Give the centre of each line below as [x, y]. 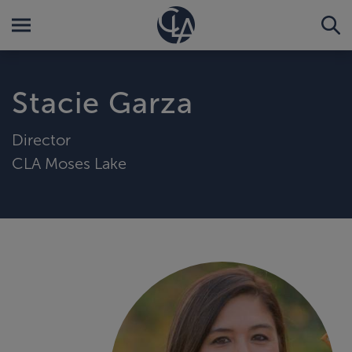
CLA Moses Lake [69, 163]
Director [41, 139]
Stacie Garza [103, 103]
